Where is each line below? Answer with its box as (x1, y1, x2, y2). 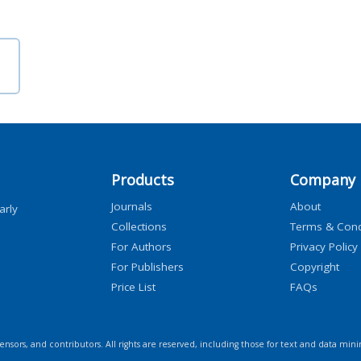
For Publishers (111, 259, 184, 274)
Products (111, 169, 174, 189)
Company (289, 169, 355, 189)
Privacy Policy (289, 239, 358, 254)
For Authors (111, 239, 172, 254)
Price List (111, 279, 156, 294)
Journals (111, 198, 152, 214)
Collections (111, 218, 167, 234)
